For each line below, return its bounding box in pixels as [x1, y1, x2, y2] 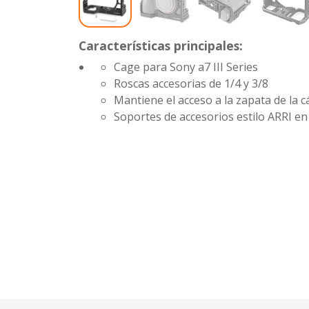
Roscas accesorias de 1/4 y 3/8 [114, 76, 269, 92]
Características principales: [79, 37, 243, 54]
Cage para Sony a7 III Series [114, 59, 259, 75]
